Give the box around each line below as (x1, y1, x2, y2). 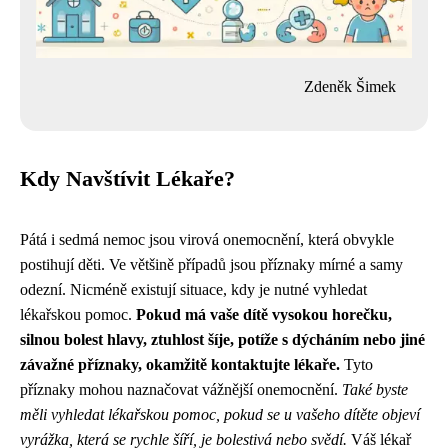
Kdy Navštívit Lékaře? (20, 167, 235, 191)
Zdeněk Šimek (304, 78, 396, 95)
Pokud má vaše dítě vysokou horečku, (136, 306, 392, 323)
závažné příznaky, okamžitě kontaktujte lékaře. (20, 356, 340, 373)
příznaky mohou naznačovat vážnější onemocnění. (20, 381, 342, 398)
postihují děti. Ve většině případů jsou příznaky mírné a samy (20, 256, 403, 273)
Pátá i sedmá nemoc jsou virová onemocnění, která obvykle (20, 231, 394, 248)
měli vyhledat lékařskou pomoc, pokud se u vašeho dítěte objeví (20, 406, 420, 423)
